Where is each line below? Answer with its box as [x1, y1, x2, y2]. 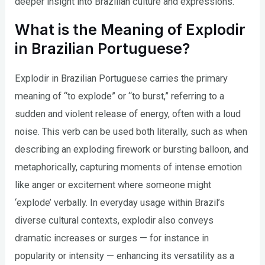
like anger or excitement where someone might [15, 179, 212, 191]
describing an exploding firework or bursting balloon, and [15, 144, 249, 156]
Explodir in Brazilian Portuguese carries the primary [15, 73, 228, 85]
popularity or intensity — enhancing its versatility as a [15, 250, 235, 262]
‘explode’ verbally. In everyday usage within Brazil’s [15, 197, 225, 209]
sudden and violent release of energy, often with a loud [15, 108, 241, 120]
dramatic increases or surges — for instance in [15, 232, 209, 244]
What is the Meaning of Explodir [15, 21, 246, 39]
